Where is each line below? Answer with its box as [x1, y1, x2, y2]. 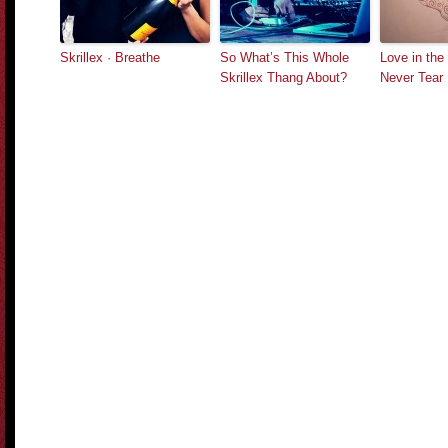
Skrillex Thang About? [220, 70, 347, 85]
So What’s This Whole [220, 50, 349, 65]
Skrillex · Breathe [60, 50, 160, 65]
